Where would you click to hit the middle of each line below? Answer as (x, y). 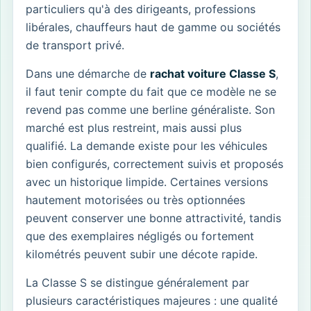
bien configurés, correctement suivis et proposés (154, 163)
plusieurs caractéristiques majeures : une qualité (152, 300)
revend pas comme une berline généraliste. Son (150, 109)
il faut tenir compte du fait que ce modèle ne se (151, 91)
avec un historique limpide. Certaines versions (147, 182)
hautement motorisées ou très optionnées (135, 200)
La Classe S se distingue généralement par (137, 282)
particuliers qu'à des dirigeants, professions (141, 9)
